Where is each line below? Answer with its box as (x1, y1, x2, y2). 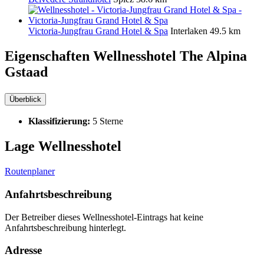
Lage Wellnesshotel (5, 138, 121, 154)
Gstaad (5, 64, 48, 80)
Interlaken (170, 25, 207, 36)
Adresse (5, 244, 42, 257)
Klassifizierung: (28, 116, 90, 127)
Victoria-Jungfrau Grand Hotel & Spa (28, 25, 168, 36)
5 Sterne (93, 116, 123, 127)
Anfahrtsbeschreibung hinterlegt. (5, 222, 126, 233)
